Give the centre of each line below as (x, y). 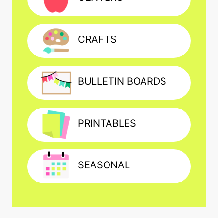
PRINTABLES (107, 123)
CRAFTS (97, 40)
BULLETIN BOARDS (122, 82)
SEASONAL (104, 165)
